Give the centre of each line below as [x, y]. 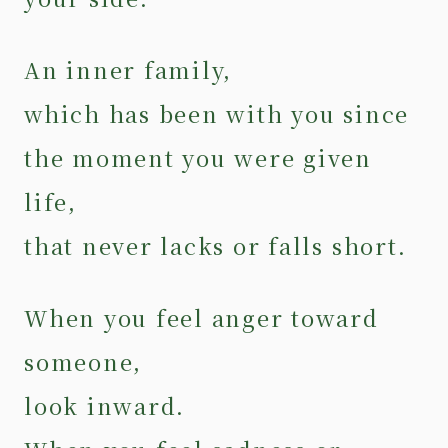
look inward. [112, 405]
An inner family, [136, 69]
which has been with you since [217, 113]
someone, [91, 361]
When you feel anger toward [201, 317]
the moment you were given [198, 157]
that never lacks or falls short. [223, 245]
